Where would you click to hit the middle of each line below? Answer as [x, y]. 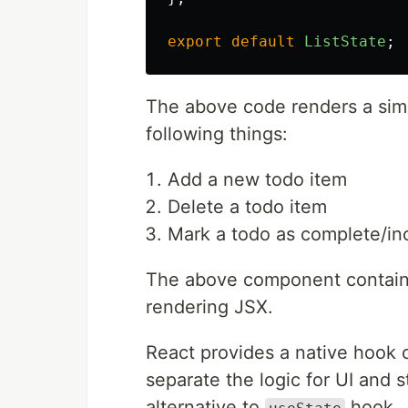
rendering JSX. [209, 307]
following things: [217, 134]
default [263, 41]
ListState [345, 41]
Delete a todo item [247, 207]
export [195, 41]
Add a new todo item [257, 179]
